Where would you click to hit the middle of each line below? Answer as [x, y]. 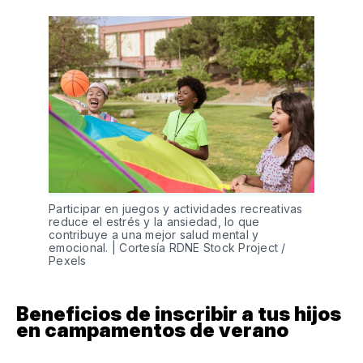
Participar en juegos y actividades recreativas [176, 209]
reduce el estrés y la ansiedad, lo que [154, 222]
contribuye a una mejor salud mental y [154, 235]
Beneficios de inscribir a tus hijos [179, 314]
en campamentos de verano [152, 331]
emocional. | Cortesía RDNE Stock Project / [167, 248]
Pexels [68, 261]
